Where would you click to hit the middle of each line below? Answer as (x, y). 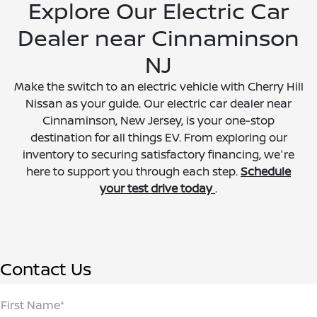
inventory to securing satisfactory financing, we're (158, 155)
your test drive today (157, 189)
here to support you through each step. (133, 172)
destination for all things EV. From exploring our (158, 138)
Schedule (266, 172)
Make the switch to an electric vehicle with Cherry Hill (158, 87)
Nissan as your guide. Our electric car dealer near (158, 104)
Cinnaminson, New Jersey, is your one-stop (158, 121)
